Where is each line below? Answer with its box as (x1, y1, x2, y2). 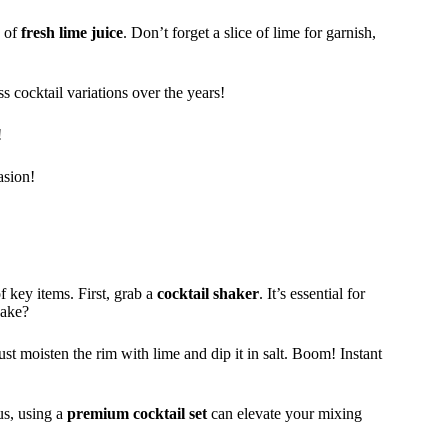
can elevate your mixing (207, 404, 362, 422)
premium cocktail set (67, 404, 207, 422)
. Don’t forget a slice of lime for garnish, (123, 23, 376, 41)
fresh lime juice (21, 23, 123, 41)
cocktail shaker (157, 284, 259, 302)
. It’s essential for (259, 284, 365, 302)
